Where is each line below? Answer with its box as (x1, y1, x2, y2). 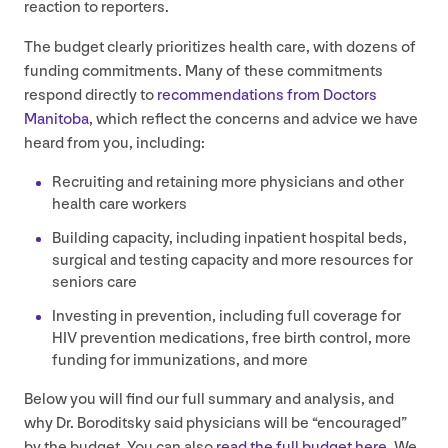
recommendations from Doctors (157, 86, 377, 106)
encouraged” (317, 414, 407, 434)
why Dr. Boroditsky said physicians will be (24, 414, 312, 434)
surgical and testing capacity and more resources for (52, 251, 413, 271)
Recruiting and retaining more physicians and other (52, 173, 404, 193)
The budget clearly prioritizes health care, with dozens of (24, 38, 416, 58)
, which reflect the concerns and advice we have (89, 110, 418, 130)
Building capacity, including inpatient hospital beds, (52, 229, 407, 249)
